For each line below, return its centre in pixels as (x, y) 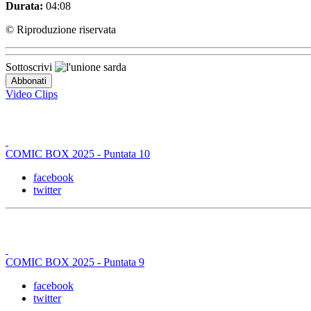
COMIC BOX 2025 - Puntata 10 (78, 153)
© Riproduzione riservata (61, 29)
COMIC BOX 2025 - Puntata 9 (75, 262)
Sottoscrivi (30, 67)
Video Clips (32, 94)
